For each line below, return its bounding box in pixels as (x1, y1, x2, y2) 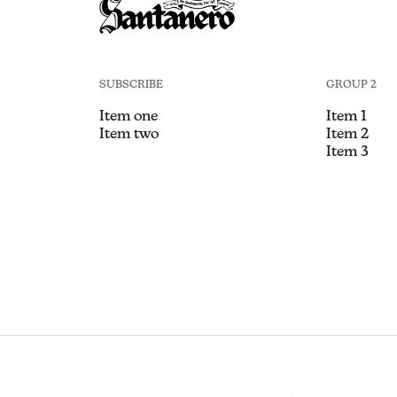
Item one (98, 107, 158, 125)
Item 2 (325, 125, 369, 143)
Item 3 (325, 143, 369, 160)
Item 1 (325, 107, 367, 125)
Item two (98, 125, 159, 143)
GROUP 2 (325, 78, 377, 91)
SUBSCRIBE (98, 78, 163, 91)
